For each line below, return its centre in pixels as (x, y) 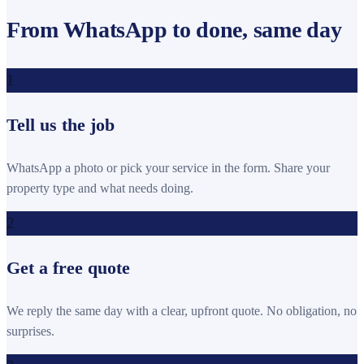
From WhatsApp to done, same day (174, 30)
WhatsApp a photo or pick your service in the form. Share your (168, 167)
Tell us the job (61, 124)
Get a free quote (68, 267)
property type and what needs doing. (100, 188)
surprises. (30, 331)
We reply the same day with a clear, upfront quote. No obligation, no (182, 310)
